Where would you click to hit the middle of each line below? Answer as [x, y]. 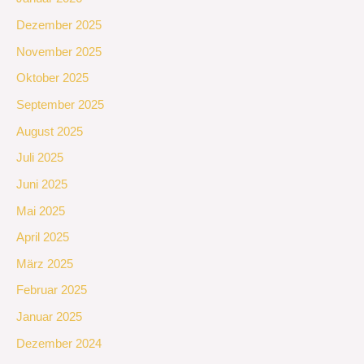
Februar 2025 [52, 290]
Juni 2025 [42, 184]
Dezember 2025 [59, 26]
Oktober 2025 [52, 78]
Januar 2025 [49, 317]
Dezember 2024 [59, 343]
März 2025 [45, 264]
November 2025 [59, 52]
